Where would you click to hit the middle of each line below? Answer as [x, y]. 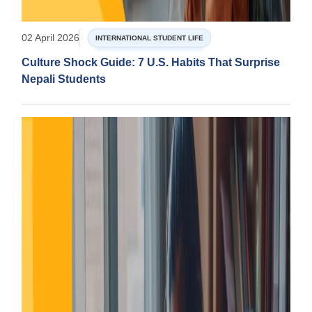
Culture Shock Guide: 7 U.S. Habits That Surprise [151, 63]
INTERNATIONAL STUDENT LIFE [149, 38]
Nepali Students [64, 79]
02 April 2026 [50, 38]
